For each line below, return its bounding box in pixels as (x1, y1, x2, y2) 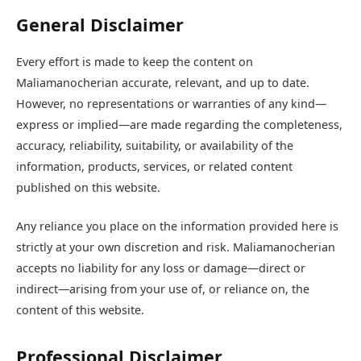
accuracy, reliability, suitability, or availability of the (16, 137, 293, 153)
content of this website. (16, 301, 144, 317)
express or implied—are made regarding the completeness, (16, 116, 342, 132)
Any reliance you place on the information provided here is (16, 218, 338, 234)
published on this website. (16, 179, 160, 195)
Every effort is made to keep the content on (16, 53, 253, 69)
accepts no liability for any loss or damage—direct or (16, 259, 305, 276)
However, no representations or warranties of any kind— (16, 95, 326, 111)
